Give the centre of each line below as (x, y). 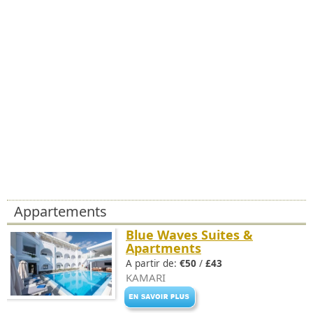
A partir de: (153, 263)
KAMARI (146, 277)
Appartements (60, 211)
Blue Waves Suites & (189, 235)
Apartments (163, 248)
